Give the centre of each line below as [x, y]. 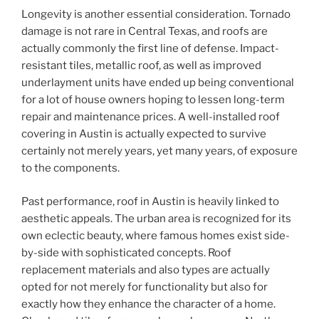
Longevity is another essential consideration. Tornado [156, 15]
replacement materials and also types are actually [146, 270]
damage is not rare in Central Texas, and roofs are [145, 32]
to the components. [70, 168]
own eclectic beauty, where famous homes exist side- [156, 235]
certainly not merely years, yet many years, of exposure [159, 151]
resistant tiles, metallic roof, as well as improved [141, 66]
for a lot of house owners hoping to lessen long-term [153, 100]
